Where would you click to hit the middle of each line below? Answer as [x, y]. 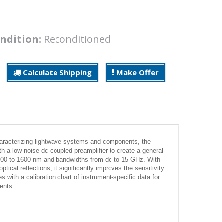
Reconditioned [77, 39]
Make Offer [137, 72]
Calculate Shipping [56, 72]
